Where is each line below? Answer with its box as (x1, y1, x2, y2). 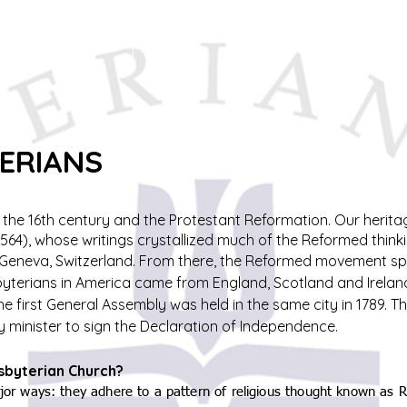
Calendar (147, 27, 208, 47)
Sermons (44, 27, 104, 47)
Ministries (251, 27, 322, 47)
